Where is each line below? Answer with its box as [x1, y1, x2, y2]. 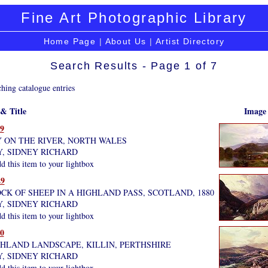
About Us [105, 36, 147, 46]
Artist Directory [155, 36, 225, 46]
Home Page [43, 36, 96, 46]
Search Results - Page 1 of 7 [50, 59, 218, 72]
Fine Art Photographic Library [21, 10, 247, 26]
